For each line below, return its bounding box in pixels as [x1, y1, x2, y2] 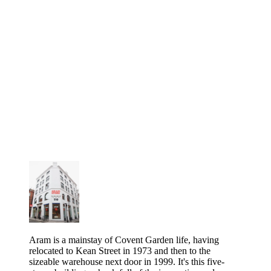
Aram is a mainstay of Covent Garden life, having [29, 235, 219, 246]
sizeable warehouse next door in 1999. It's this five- [29, 256, 224, 267]
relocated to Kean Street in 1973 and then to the [29, 246, 211, 256]
